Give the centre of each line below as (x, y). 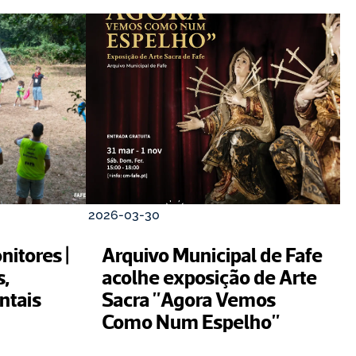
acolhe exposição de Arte (209, 277)
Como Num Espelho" (191, 321)
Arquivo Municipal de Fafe (212, 254)
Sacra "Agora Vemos (189, 299)
